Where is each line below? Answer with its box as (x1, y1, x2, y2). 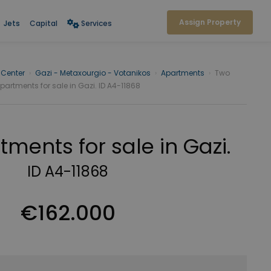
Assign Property (179, 17, 241, 27)
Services (80, 18, 112, 28)
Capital (29, 18, 57, 28)
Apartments (161, 68, 204, 78)
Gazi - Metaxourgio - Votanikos (35, 68, 151, 78)
